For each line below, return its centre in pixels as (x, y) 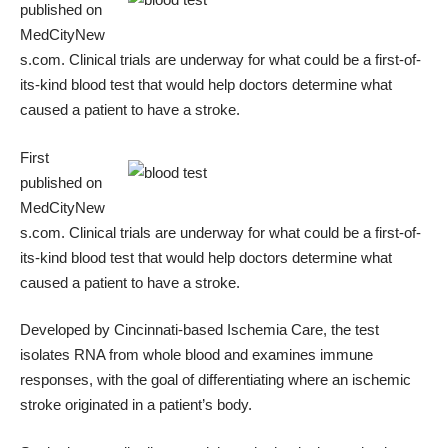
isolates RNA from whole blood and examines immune (196, 354)
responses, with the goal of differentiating (154, 379)
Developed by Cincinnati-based (123, 329)
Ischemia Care (275, 329)
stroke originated (74, 404)
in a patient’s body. (190, 404)
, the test (351, 329)
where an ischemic (349, 379)
